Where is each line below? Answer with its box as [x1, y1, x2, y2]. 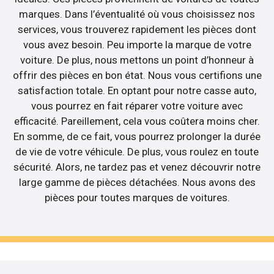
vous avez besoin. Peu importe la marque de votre [23, 38, 251, 51]
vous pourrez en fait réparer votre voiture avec [31, 99, 243, 112]
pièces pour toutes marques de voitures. [44, 191, 230, 204]
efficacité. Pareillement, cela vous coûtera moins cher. [14, 114, 260, 127]
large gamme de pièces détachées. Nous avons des [18, 176, 256, 188]
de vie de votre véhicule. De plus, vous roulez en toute [15, 145, 259, 158]
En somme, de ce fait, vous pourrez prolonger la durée [13, 130, 261, 143]
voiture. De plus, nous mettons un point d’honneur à [20, 53, 254, 66]
